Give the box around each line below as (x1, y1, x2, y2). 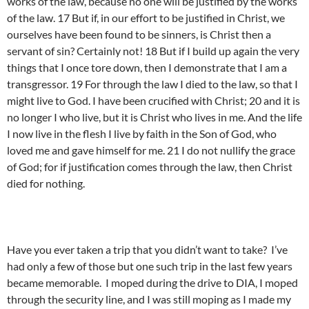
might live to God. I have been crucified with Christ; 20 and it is (7, 94, 300, 108)
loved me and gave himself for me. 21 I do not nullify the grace (7, 143, 295, 157)
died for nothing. (7, 177, 85, 190)
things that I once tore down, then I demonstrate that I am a (7, 61, 287, 74)
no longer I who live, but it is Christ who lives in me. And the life (7, 110, 302, 124)
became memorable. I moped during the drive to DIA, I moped (7, 276, 298, 290)
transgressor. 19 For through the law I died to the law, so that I (7, 77, 298, 91)
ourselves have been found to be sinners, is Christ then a (7, 28, 271, 41)
